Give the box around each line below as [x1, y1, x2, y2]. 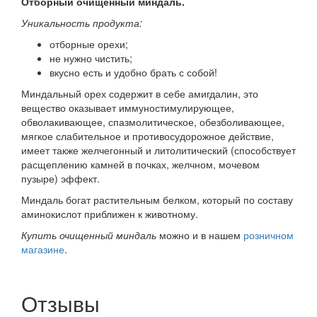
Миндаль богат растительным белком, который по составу [21, 192, 293, 207]
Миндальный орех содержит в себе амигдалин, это [21, 86, 258, 100]
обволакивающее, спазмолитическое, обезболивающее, [21, 114, 284, 129]
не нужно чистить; [50, 50, 132, 65]
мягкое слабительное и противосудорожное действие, [21, 128, 274, 143]
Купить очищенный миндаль [21, 227, 156, 242]
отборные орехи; [50, 36, 128, 51]
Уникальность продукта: [21, 15, 142, 30]
